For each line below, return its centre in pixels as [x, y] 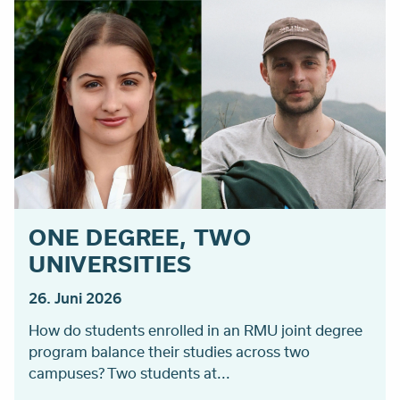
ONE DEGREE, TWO [141, 237]
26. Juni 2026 [75, 298]
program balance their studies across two [169, 352]
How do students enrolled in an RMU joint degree [196, 330]
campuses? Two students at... [129, 373]
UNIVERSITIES [110, 264]
